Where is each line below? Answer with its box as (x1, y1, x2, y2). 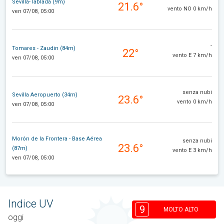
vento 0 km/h (177, 98, 212, 105)
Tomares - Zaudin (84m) (12, 45, 75, 52)
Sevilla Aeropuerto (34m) (12, 91, 77, 98)
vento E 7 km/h (172, 51, 212, 58)
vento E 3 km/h (172, 146, 212, 153)
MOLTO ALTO (163, 206, 198, 213)
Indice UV (8, 197, 53, 210)
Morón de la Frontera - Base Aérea (12, 135, 102, 142)
